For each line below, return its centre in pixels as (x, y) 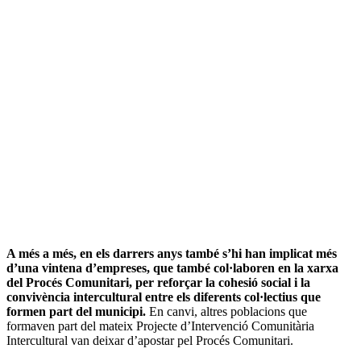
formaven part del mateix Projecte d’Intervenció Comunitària (160, 326)
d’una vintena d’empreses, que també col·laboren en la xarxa (172, 268)
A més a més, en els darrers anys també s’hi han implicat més (172, 253)
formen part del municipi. (78, 311)
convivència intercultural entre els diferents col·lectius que (164, 297)
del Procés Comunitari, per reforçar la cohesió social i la (158, 282)
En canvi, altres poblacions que (228, 311)
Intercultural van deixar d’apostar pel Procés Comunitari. (150, 340)
